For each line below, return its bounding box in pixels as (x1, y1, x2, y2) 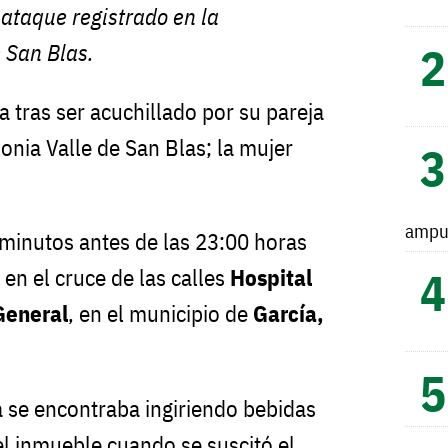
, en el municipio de (68, 299, 253, 329)
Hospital (230, 263, 312, 293)
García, (253, 299, 324, 329)
